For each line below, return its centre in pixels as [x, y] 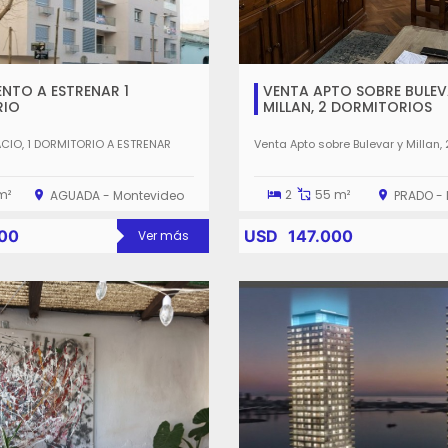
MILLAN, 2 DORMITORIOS [347, 107]
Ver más [163, 235]
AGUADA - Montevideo [116, 195]
